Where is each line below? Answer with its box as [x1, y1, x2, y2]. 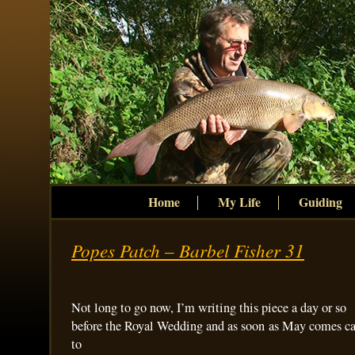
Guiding [298, 193, 342, 211]
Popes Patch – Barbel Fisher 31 [71, 238, 304, 262]
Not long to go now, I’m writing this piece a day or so [71, 299, 346, 316]
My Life [217, 193, 261, 211]
